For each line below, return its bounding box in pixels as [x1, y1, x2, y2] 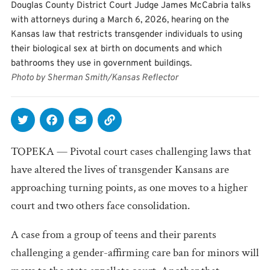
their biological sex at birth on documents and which [11, 43, 222, 55]
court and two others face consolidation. [11, 198, 190, 213]
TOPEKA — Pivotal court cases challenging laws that [11, 143, 251, 159]
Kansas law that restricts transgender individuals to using [11, 28, 242, 40]
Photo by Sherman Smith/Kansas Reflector [11, 72, 178, 84]
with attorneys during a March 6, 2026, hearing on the [11, 14, 229, 26]
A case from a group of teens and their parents [11, 227, 216, 242]
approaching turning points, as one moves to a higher [11, 180, 248, 195]
